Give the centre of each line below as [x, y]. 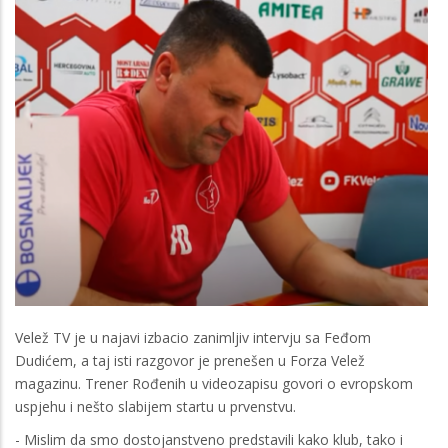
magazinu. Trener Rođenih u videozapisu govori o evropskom [214, 383]
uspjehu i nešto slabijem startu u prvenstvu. [155, 406]
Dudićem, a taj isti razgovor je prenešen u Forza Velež [190, 360]
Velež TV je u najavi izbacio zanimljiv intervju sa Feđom [193, 337]
